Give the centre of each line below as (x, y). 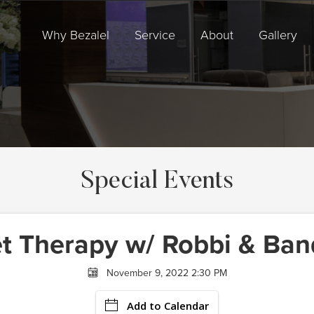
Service (155, 35)
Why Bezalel (76, 35)
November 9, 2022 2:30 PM (167, 273)
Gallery (278, 35)
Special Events (157, 182)
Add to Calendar (168, 306)
